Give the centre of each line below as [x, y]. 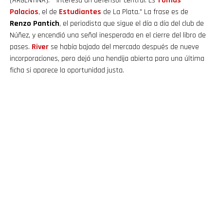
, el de [49, 12]
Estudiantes [80, 12]
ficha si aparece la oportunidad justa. [67, 70]
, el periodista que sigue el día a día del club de [132, 23]
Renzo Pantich [35, 23]
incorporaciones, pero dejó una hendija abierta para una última [107, 58]
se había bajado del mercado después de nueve [124, 47]
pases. [21, 47]
